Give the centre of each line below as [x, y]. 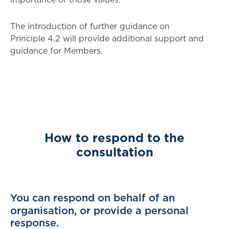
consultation [114, 152]
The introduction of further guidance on [90, 26]
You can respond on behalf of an [93, 198]
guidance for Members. [56, 51]
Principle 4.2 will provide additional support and [107, 38]
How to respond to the [114, 138]
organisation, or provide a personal [99, 211]
